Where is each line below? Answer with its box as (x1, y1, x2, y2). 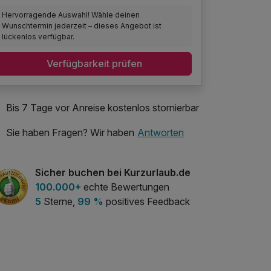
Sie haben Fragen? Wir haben (6, 126, 134, 139)
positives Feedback (103, 195, 190, 207)
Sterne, (41, 195, 77, 207)
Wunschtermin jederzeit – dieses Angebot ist (2, 21, 162, 30)
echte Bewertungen (81, 180, 169, 193)
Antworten (137, 126, 184, 139)
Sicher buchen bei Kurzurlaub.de (35, 166, 191, 178)
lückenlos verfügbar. (2, 31, 75, 41)
